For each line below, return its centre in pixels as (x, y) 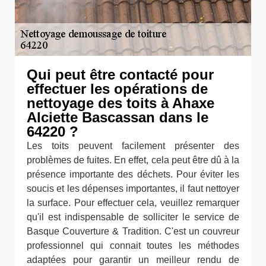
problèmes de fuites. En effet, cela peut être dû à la (133, 160)
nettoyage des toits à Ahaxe (121, 103)
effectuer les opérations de (117, 89)
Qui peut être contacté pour (120, 75)
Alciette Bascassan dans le (118, 117)
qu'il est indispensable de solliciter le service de (133, 217)
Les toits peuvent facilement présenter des (133, 146)
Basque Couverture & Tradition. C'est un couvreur (133, 231)
